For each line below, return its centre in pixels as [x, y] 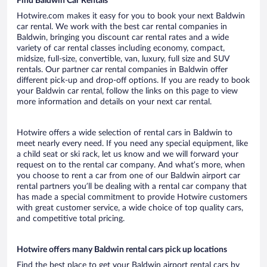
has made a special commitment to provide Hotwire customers [132, 198]
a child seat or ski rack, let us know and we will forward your [128, 155]
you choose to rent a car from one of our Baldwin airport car [128, 176]
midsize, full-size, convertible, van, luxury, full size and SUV [123, 59]
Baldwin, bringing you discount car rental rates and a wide [123, 38]
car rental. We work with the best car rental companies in [122, 27]
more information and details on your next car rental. [114, 102]
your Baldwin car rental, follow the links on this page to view [127, 91]
